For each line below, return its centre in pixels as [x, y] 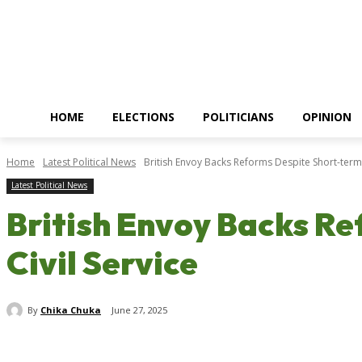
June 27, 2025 [139, 310]
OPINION [327, 117]
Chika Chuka [71, 309]
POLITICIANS [238, 117]
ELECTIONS [143, 117]
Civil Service [102, 263]
